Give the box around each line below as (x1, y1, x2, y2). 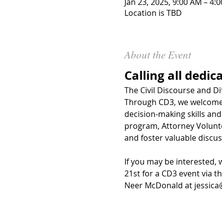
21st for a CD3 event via (124, 168, 214, 179)
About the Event (124, 47, 191, 61)
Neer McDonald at (124, 180, 194, 191)
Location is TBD (124, 7, 182, 18)
